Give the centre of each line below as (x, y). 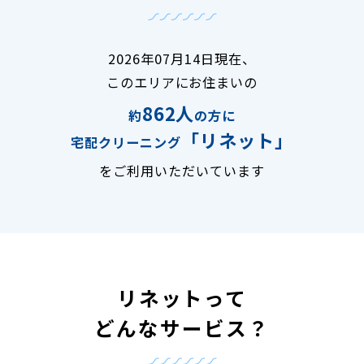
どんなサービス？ (182, 328)
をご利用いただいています (182, 171)
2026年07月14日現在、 (182, 59)
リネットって (182, 298)
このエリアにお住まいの (182, 82)
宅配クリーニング (126, 143)
